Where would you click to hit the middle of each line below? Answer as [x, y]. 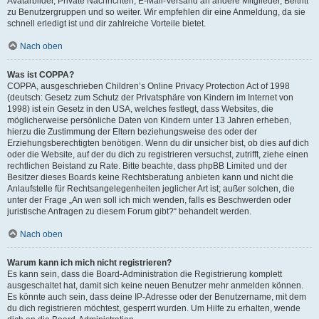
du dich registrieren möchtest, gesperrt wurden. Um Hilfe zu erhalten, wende [154, 308]
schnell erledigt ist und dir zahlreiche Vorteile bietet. [106, 23]
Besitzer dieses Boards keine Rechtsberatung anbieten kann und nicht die [150, 177]
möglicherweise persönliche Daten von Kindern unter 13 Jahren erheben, [149, 120]
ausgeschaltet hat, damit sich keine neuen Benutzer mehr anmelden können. [155, 286]
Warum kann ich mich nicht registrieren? [89, 263]
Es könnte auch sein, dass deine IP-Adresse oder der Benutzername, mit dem [157, 297]
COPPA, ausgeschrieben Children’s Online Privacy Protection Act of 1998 [148, 86]
